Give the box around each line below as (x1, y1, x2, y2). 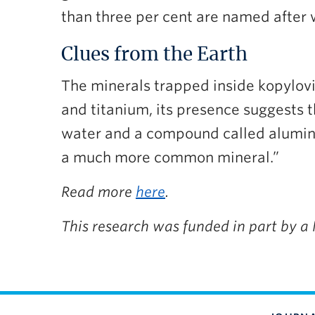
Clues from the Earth (61, 46, 247, 65)
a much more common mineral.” (61, 149, 279, 167)
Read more (61, 184, 136, 201)
